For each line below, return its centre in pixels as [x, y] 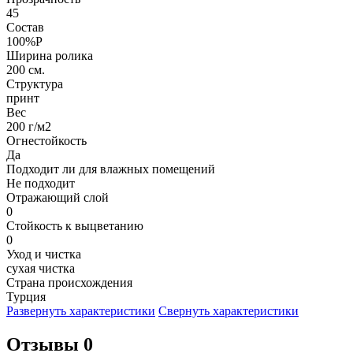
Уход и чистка [44, 255]
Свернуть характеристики [229, 311]
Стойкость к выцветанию [75, 226]
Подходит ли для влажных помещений [111, 169]
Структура [35, 84]
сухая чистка [41, 269]
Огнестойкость [46, 141]
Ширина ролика [50, 56]
